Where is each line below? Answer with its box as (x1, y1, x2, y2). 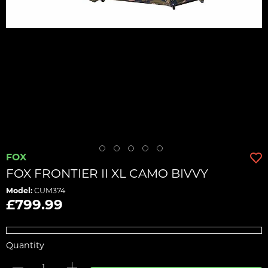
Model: (6, 187, 32, 195)
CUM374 (32, 187, 65, 195)
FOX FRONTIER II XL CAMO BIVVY (6, 168, 208, 181)
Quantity (6, 241, 44, 251)
